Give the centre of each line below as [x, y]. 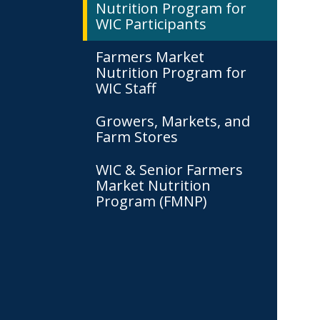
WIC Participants [151, 24]
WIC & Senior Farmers [169, 170]
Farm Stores [137, 137]
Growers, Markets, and [173, 121]
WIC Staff [126, 88]
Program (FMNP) [151, 201]
